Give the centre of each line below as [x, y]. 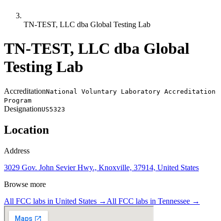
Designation [23, 109]
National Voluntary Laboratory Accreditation [131, 91]
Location [26, 129]
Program [18, 100]
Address [17, 150]
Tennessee [174, 201]
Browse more [25, 184]
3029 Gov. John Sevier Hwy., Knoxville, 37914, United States [101, 167]
